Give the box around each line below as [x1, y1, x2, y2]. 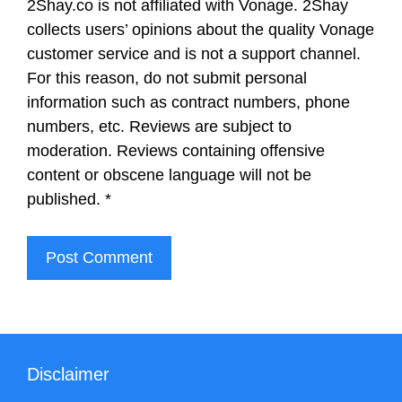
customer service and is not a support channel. [27, 45, 361, 63]
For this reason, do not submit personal [27, 69, 307, 87]
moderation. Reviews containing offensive [27, 142, 325, 160]
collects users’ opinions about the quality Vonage [27, 21, 374, 39]
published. [27, 190, 105, 208]
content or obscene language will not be [27, 166, 311, 184]
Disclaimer [27, 364, 109, 384]
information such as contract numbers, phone [27, 93, 350, 111]
